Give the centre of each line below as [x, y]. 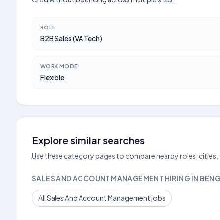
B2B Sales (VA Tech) [71, 38]
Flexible [52, 77]
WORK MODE [59, 66]
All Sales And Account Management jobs [102, 198]
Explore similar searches [88, 140]
